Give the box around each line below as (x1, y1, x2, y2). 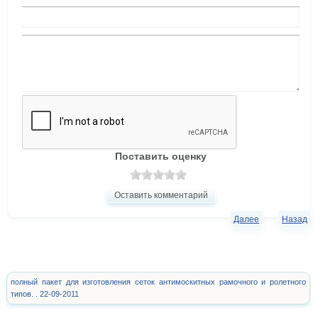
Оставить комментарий (114, 190, 208, 201)
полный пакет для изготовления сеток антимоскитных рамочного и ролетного (11, 278, 306, 287)
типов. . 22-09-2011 (11, 290, 79, 299)
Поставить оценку (115, 150, 207, 163)
